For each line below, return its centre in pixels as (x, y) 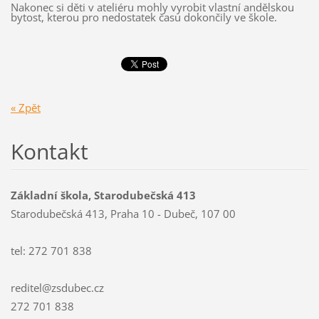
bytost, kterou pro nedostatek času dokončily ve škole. (143, 17)
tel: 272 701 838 (51, 250)
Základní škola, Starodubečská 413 (103, 195)
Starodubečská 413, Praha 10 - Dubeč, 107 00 (123, 213)
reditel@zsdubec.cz (57, 287)
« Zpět (25, 107)
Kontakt (49, 151)
